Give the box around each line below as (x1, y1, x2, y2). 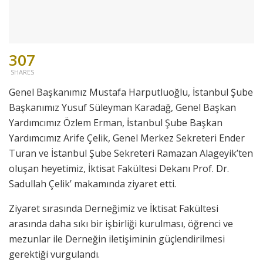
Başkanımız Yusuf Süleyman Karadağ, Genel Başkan (9, 101, 236, 114)
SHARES (10, 68, 34, 77)
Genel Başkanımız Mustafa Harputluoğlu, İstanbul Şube (9, 86, 253, 99)
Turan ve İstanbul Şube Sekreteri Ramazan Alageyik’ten (9, 147, 253, 160)
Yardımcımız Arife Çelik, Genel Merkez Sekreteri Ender (9, 131, 245, 145)
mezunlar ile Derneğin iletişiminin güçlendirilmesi (9, 232, 225, 246)
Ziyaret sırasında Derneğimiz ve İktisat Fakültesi (9, 202, 218, 215)
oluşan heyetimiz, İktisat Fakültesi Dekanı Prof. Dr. (9, 162, 229, 176)
